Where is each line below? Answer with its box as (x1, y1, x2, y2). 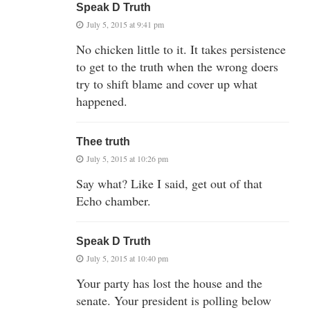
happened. (76, 93, 127, 110)
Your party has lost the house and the (76, 275, 262, 292)
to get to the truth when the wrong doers (76, 58, 278, 75)
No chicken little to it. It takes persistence (76, 41, 286, 58)
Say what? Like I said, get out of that (76, 175, 262, 192)
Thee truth (76, 136, 130, 148)
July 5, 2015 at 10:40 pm (86, 253, 168, 264)
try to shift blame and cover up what (76, 75, 257, 93)
